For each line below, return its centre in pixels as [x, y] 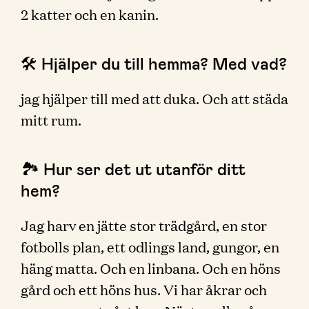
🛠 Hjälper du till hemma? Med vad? [154, 63]
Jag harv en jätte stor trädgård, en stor [144, 225]
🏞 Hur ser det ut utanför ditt [133, 169]
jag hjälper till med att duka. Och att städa [154, 98]
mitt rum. [51, 119]
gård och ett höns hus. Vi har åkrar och [144, 289]
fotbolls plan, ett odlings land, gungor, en [150, 246]
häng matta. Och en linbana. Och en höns [151, 268]
